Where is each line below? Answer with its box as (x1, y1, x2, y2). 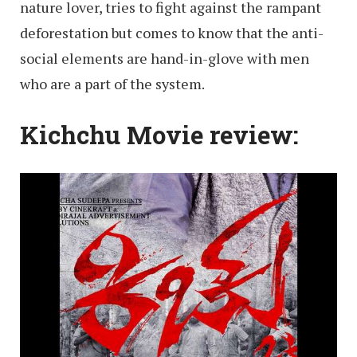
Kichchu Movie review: (20, 119, 299, 151)
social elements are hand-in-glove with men (20, 49, 309, 69)
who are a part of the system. (20, 74, 205, 94)
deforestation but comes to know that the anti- (20, 23, 324, 43)
